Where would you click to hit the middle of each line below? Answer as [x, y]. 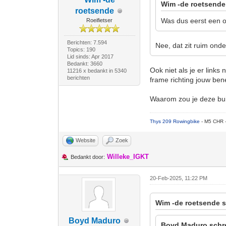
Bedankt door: [88, 157]
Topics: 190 [81, 49]
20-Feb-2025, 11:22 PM [179, 178]
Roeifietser [100, 20]
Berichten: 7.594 [87, 42]
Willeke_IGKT [128, 157]
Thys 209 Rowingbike [176, 121]
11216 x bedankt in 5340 [97, 71]
